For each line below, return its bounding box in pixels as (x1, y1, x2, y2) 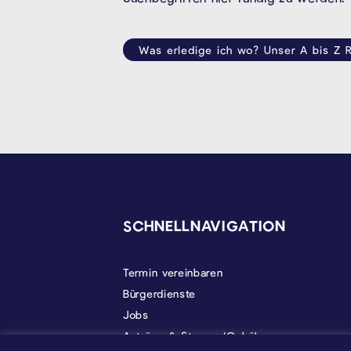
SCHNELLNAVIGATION (123, 216, 286, 235)
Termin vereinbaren (123, 266, 223, 280)
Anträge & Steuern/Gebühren (123, 329, 278, 343)
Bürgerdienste (123, 287, 197, 301)
